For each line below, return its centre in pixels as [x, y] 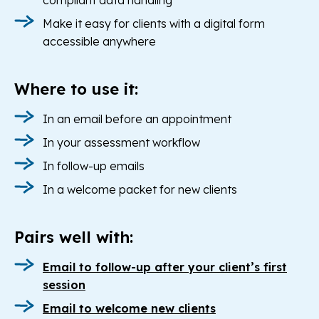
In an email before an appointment [137, 119]
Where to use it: [76, 89]
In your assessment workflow [121, 143]
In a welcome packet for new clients [140, 190]
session [64, 285]
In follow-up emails [94, 166]
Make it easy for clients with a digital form [154, 24]
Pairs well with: [74, 237]
